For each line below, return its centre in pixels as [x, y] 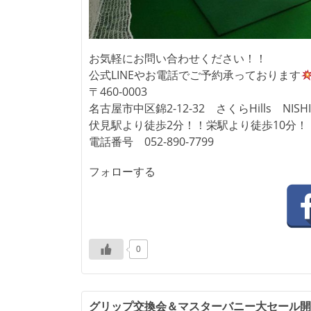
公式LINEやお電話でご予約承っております [195, 75]
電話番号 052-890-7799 [151, 142]
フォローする [122, 172]
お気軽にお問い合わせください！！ [178, 59]
